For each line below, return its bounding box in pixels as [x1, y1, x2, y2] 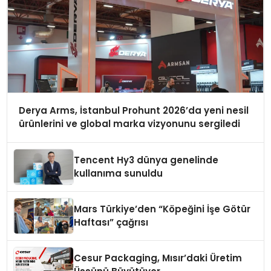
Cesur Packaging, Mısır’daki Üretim [74, 252, 243, 265]
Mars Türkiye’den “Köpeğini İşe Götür [74, 203, 251, 216]
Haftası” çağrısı [74, 216, 149, 229]
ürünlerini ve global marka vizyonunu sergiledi [18, 117, 240, 131]
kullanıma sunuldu [74, 167, 163, 180]
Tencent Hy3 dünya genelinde [74, 154, 219, 167]
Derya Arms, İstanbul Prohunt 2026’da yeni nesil [18, 104, 249, 117]
